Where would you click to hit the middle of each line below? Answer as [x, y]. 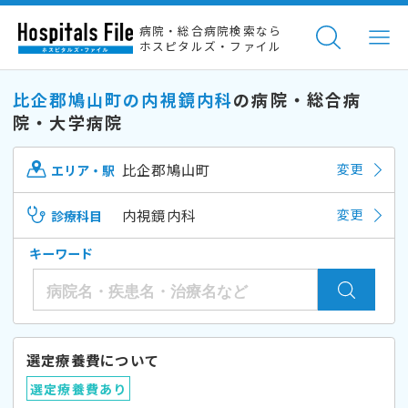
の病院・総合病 [298, 99]
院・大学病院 [68, 122]
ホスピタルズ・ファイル [210, 46]
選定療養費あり [78, 388]
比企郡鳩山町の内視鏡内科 [123, 99]
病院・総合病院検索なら [210, 31]
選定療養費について [93, 359]
